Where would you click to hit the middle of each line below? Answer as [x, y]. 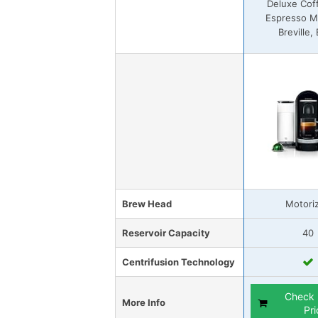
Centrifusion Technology [179, 262]
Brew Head [147, 203]
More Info [144, 302]
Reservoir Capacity [166, 232]
